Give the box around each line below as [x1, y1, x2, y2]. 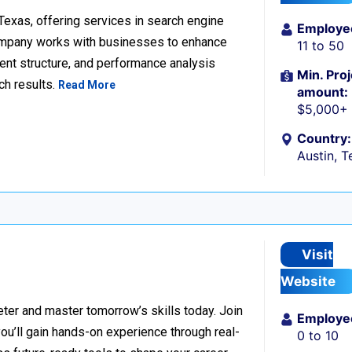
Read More [58, 79, 115, 91]
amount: [297, 84, 349, 100]
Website [280, 273, 336, 289]
